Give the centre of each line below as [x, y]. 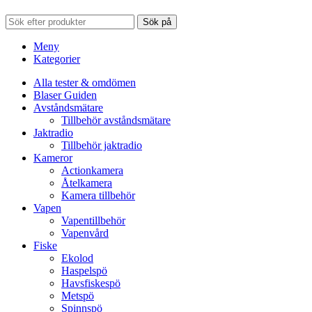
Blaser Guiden [65, 95]
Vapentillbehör [93, 220]
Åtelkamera [87, 182]
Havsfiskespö [91, 283]
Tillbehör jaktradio [102, 145]
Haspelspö [84, 270]
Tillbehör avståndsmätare [116, 120]
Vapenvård [85, 233]
